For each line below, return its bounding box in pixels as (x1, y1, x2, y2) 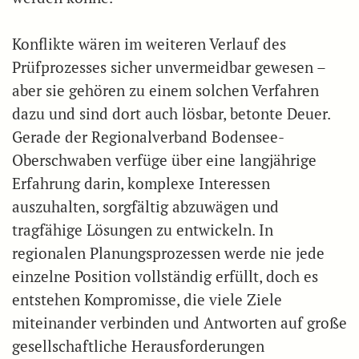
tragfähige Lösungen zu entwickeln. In (12, 220, 273, 240)
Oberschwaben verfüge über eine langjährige (12, 150, 317, 170)
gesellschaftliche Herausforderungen (12, 336, 264, 356)
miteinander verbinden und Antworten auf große (12, 313, 347, 333)
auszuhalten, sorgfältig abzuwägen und (12, 196, 279, 216)
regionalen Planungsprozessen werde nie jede (12, 243, 325, 263)
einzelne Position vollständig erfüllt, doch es (12, 266, 318, 286)
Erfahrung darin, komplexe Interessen (12, 173, 270, 193)
